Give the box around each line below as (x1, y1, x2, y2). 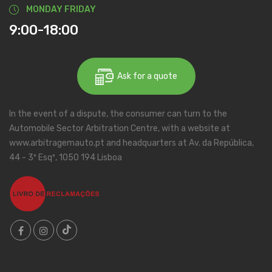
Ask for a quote (113, 71, 177, 82)
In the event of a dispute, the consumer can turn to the (9, 109, 227, 120)
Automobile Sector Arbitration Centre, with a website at (9, 123, 230, 134)
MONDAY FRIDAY (26, 4, 96, 15)
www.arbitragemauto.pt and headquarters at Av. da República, (9, 138, 254, 149)
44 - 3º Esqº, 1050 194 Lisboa (9, 152, 122, 163)
